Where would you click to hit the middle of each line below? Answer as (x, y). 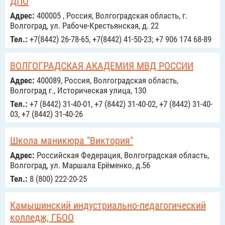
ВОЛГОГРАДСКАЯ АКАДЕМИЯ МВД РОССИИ (102, 66)
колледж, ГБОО (42, 217)
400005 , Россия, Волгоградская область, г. (111, 16)
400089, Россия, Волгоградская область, (106, 80)
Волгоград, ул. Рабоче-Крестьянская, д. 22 (84, 26)
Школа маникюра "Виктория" (72, 141)
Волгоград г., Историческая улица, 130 (78, 90)
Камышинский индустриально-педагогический (108, 205)
